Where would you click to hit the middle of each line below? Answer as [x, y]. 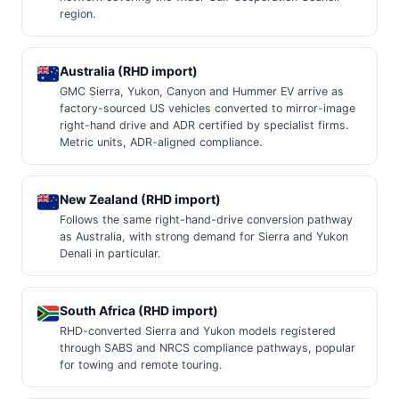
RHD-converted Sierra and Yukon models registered [198, 330]
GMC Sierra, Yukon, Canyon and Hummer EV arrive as [202, 91]
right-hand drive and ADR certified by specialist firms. [204, 125]
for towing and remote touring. [141, 364]
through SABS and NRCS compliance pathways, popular [208, 347]
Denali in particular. [110, 253]
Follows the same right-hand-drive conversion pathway [207, 219]
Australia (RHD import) [129, 70]
